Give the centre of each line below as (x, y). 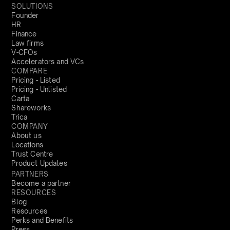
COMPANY (30, 126)
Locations (27, 145)
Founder (25, 15)
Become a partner (41, 183)
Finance (24, 34)
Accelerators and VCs (48, 61)
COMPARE (30, 71)
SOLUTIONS (32, 6)
